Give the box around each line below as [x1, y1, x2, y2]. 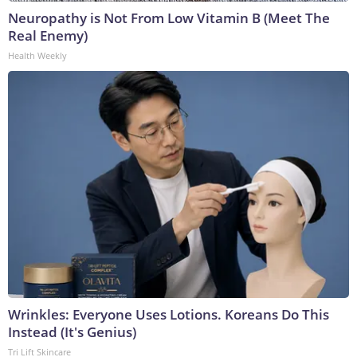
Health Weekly [8, 49, 67, 62]
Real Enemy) [8, 26, 88, 45]
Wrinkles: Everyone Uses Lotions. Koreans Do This [8, 305, 329, 324]
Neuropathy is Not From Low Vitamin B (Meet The [8, 9, 330, 28]
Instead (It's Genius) [8, 323, 136, 342]
